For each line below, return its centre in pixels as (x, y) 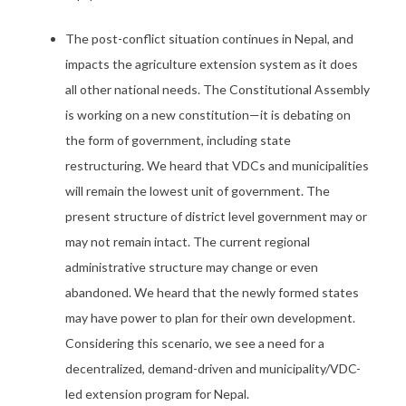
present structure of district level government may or (216, 216)
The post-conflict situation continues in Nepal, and (209, 39)
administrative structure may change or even (192, 267)
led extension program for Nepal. (157, 394)
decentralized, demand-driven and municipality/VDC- (213, 368)
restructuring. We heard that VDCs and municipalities (217, 165)
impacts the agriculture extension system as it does (212, 64)
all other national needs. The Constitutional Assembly (217, 89)
